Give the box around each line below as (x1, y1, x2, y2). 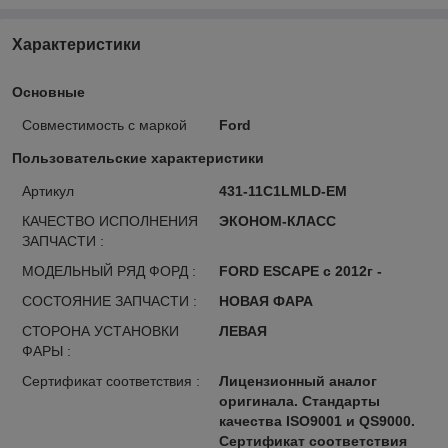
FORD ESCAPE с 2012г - (218, 262, 382, 279)
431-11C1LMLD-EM (218, 182, 347, 199)
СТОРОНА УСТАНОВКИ (22, 322, 179, 339)
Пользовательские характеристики (12, 149, 264, 166)
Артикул (22, 182, 74, 199)
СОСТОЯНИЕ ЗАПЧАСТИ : (22, 292, 197, 309)
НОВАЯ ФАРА (218, 292, 313, 309)
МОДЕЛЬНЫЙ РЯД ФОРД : (22, 262, 196, 279)
